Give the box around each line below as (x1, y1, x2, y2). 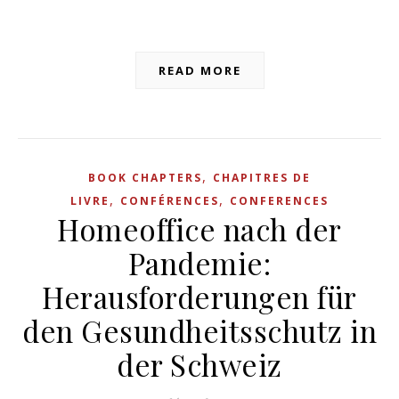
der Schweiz (117, 345, 282, 384)
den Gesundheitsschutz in (22, 311, 377, 350)
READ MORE (158, 62, 241, 78)
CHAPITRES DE (213, 170, 311, 185)
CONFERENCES (230, 193, 329, 208)
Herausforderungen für (42, 277, 357, 316)
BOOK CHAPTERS (88, 170, 202, 185)
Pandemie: (127, 243, 272, 282)
